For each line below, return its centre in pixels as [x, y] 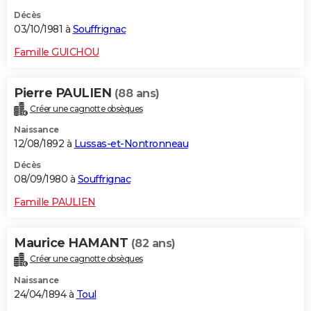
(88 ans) [137, 93]
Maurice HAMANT [73, 243]
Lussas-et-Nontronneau [131, 144]
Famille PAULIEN [55, 202]
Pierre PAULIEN [64, 93]
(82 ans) [153, 244]
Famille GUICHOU [57, 52]
